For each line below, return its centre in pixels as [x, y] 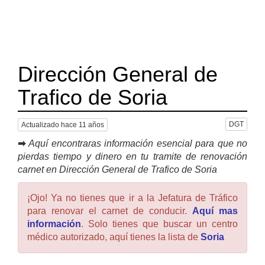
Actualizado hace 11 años [63, 125]
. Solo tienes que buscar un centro [159, 224]
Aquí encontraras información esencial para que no [138, 143]
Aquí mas [215, 211]
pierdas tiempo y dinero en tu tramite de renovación [132, 156]
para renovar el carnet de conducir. [110, 211]
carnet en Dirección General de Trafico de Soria [117, 169]
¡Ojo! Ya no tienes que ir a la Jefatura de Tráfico [132, 198]
